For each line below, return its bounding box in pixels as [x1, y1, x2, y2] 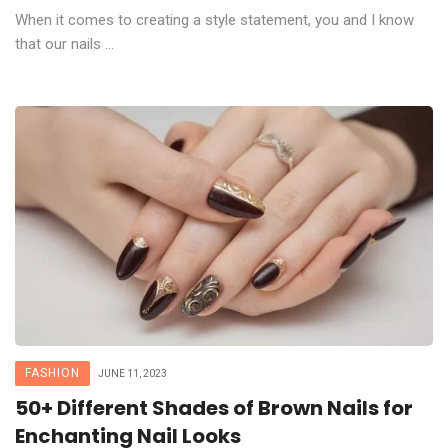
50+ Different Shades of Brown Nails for [15, 393, 413, 422]
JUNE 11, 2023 [98, 367, 167, 379]
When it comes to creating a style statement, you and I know [15, 10, 414, 29]
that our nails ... [15, 34, 114, 53]
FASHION [25, 365, 80, 380]
